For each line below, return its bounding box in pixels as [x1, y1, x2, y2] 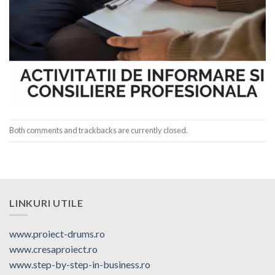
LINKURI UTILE [9, 196, 83, 209]
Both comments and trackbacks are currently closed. [9, 125, 188, 135]
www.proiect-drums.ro [9, 228, 105, 240]
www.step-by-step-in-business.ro [9, 258, 150, 271]
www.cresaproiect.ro [9, 243, 98, 255]
